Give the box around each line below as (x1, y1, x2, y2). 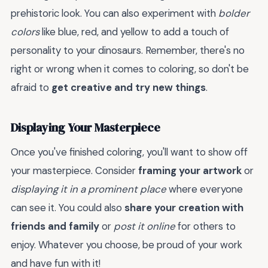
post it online (114, 220, 175, 233)
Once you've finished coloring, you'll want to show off (11, 145, 248, 159)
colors (11, 25, 39, 39)
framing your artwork (138, 164, 242, 178)
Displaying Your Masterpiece (11, 119, 160, 136)
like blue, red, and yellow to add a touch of (39, 25, 229, 39)
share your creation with (124, 201, 243, 215)
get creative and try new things (51, 81, 206, 95)
